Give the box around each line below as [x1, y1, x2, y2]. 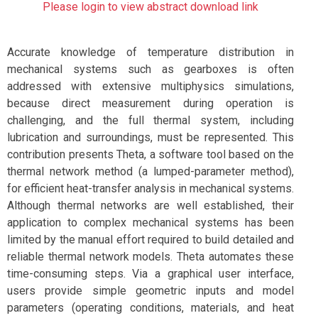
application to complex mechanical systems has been [7, 216, 294, 229]
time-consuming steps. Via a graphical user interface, [7, 267, 294, 280]
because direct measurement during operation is [7, 97, 294, 110]
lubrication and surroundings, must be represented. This [7, 131, 294, 144]
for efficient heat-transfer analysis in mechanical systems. [7, 182, 294, 195]
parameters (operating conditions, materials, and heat [7, 301, 294, 314]
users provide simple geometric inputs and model [7, 284, 294, 297]
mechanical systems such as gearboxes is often [7, 62, 294, 76]
